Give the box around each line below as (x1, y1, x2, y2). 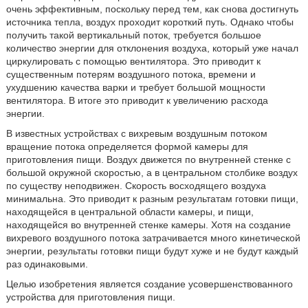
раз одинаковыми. (5, 258, 88, 269)
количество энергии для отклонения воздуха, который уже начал (5, 43, 298, 54)
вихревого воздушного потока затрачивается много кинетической (5, 232, 300, 243)
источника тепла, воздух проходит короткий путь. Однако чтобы (5, 16, 294, 27)
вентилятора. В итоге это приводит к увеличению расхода (5, 95, 268, 106)
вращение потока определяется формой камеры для (5, 141, 248, 152)
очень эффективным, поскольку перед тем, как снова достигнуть (5, 3, 298, 14)
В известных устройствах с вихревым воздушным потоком (5, 128, 267, 139)
